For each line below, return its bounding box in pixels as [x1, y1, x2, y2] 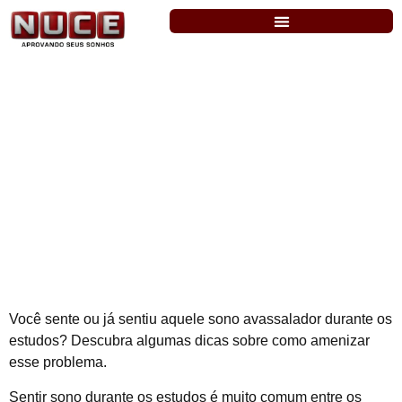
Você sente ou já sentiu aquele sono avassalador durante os [9, 311, 392, 328]
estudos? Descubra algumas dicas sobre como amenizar [9, 333, 370, 349]
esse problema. [9, 354, 107, 371]
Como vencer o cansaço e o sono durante [9, 138, 393, 162]
